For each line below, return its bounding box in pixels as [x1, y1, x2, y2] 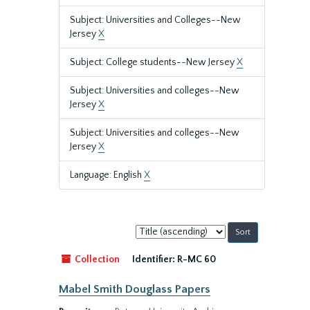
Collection [73, 254, 120, 265]
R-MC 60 [177, 254, 216, 265]
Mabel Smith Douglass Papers [59, 283, 210, 295]
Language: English [70, 170, 144, 181]
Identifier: [132, 254, 175, 265]
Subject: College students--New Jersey [70, 57, 237, 68]
